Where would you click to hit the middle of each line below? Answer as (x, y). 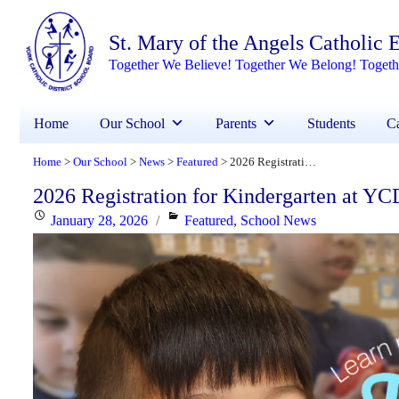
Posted (51, 220)
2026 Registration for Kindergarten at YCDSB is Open (310, 162)
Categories (196, 220)
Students (331, 124)
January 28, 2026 (99, 221)
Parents (236, 124)
